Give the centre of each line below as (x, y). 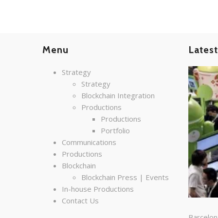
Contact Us (80, 200)
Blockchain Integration (118, 95)
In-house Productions (98, 189)
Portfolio (115, 130)
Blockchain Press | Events (125, 177)
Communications (89, 142)
